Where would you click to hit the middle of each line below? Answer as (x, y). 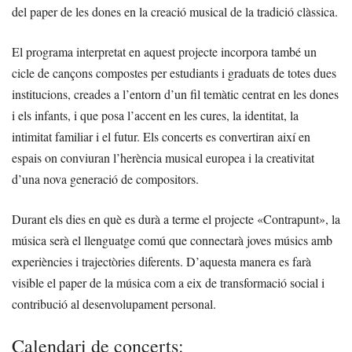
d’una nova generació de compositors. (105, 178)
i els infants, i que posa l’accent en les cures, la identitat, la (155, 115)
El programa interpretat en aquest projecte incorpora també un (164, 51)
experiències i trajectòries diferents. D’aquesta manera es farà (161, 261)
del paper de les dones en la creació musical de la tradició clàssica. (175, 11)
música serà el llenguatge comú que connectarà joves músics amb (172, 240)
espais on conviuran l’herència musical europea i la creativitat (163, 157)
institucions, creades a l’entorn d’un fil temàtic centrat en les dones (175, 93)
